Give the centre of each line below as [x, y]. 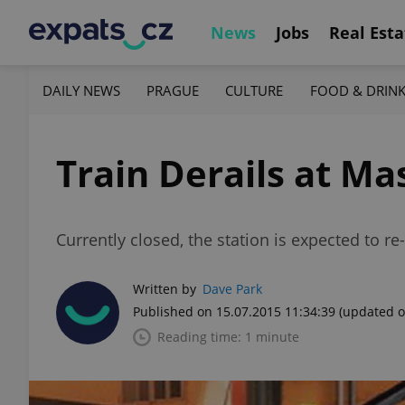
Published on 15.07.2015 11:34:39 [234, 311]
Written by [165, 289]
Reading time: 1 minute [228, 337]
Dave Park [232, 289]
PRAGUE [173, 90]
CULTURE [254, 90]
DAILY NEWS [81, 90]
